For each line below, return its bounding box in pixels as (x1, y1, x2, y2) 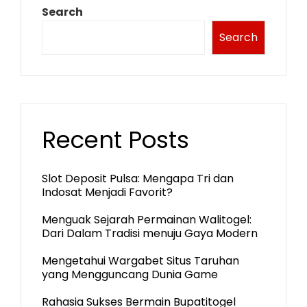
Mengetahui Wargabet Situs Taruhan (42, 253, 239, 269)
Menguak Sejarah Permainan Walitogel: (42, 212, 251, 228)
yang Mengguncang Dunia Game (42, 267, 218, 282)
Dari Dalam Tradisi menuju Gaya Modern (42, 225, 258, 241)
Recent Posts (42, 123, 189, 156)
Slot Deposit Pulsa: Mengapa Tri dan (42, 171, 234, 186)
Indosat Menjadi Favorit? (42, 184, 173, 200)
